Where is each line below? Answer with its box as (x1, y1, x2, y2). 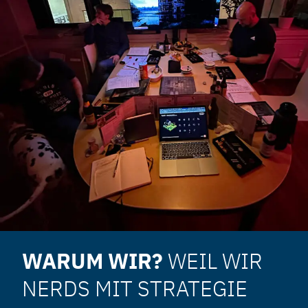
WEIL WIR (168, 247, 263, 275)
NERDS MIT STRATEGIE (22, 274, 247, 302)
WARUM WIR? (22, 247, 168, 275)
